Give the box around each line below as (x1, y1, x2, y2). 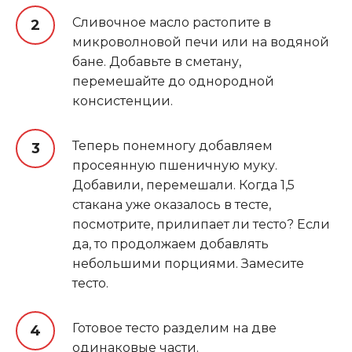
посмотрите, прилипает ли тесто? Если (72, 216, 330, 232)
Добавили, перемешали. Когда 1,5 (72, 177, 295, 192)
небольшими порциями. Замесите (72, 255, 304, 271)
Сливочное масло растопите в (72, 14, 271, 30)
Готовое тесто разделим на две (72, 320, 277, 335)
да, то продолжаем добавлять (72, 236, 269, 251)
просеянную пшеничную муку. (72, 157, 277, 173)
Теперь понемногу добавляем (72, 137, 273, 153)
